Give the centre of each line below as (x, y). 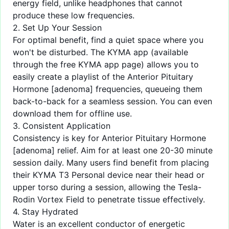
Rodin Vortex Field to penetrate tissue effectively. (109, 200)
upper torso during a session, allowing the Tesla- (107, 187)
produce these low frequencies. (74, 16)
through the (37, 65)
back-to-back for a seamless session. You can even (112, 101)
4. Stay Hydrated (45, 212)
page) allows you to (159, 65)
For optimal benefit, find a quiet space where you (108, 40)
